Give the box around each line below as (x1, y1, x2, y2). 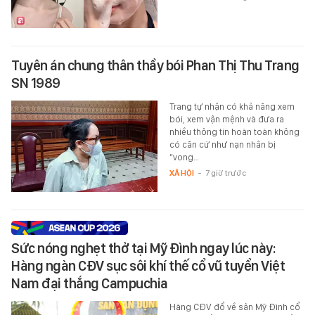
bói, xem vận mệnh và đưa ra (169, 114, 284, 125)
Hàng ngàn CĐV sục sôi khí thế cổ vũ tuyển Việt (11, 257, 285, 275)
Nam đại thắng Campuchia (11, 275, 168, 292)
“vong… (169, 152, 199, 163)
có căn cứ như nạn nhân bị (169, 139, 276, 150)
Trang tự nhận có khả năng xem (169, 101, 295, 112)
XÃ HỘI (169, 168, 194, 179)
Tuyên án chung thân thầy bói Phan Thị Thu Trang (11, 57, 300, 75)
